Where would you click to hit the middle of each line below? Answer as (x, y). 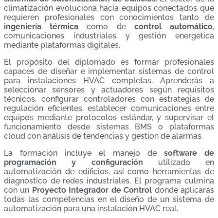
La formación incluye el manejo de (84, 153)
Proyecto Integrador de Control (92, 190)
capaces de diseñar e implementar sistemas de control (109, 72)
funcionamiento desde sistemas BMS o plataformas (109, 127)
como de (106, 27)
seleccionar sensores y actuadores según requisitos (109, 90)
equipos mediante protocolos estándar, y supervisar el (109, 118)
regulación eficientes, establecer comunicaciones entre (109, 109)
